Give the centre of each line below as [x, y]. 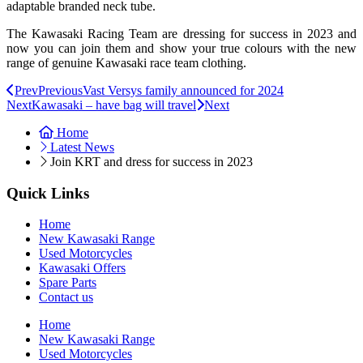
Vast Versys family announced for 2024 [183, 90]
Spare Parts [68, 283]
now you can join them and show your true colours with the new [181, 48]
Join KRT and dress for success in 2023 [152, 161]
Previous [60, 90]
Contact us [66, 297]
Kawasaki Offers [82, 268]
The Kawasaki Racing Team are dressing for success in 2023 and [181, 33]
